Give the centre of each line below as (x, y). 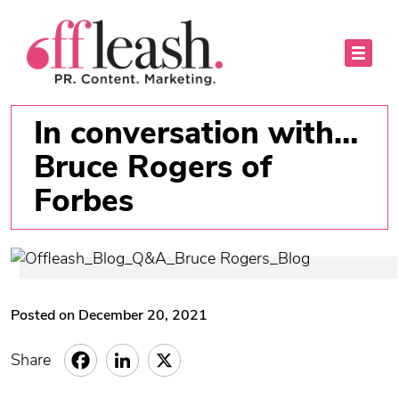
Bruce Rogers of (153, 167)
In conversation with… (196, 133)
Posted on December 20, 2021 (109, 315)
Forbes (84, 201)
